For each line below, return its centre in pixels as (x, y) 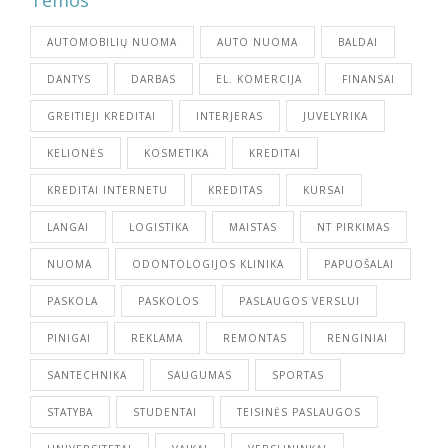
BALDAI (358, 41)
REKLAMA (157, 337)
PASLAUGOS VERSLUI (299, 300)
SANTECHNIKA (87, 374)
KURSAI (324, 189)
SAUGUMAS (199, 374)
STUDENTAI (165, 411)
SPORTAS (298, 374)
